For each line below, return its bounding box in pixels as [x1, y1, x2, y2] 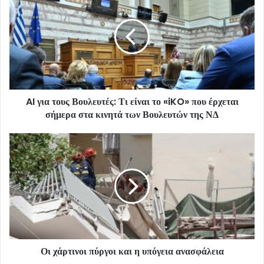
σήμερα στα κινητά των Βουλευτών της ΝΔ [45, 108, 219, 122]
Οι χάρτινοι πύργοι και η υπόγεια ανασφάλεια [40, 245, 224, 259]
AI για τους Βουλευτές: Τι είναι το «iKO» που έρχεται [25, 95, 239, 109]
